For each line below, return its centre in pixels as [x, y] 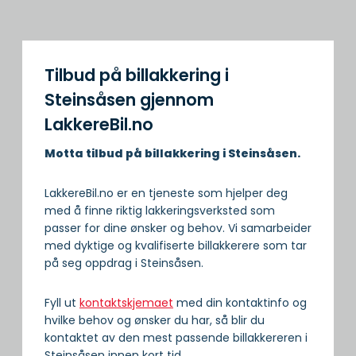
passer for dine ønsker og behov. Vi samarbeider [178, 228]
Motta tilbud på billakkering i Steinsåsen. [172, 154]
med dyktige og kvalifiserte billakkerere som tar [176, 246]
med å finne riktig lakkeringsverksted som [160, 211]
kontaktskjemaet [126, 303]
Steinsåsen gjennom [129, 99]
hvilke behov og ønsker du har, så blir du [155, 321]
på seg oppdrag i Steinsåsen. [124, 263]
